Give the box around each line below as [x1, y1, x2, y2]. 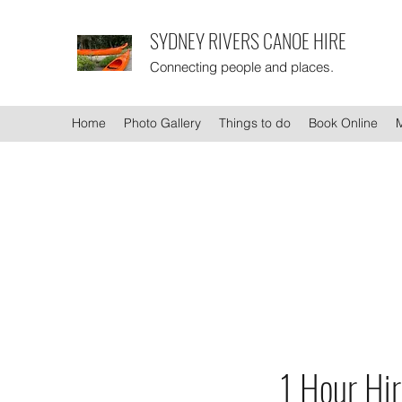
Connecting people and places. [150, 58, 334, 75]
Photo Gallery [124, 115, 201, 131]
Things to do [219, 115, 291, 131]
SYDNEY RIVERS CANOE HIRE [150, 26, 346, 55]
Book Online [309, 115, 378, 131]
